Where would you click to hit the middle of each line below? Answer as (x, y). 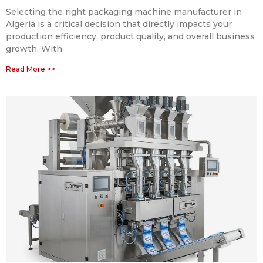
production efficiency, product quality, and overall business (130, 37)
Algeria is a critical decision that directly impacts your (119, 24)
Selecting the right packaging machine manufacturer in (124, 12)
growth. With (34, 49)
